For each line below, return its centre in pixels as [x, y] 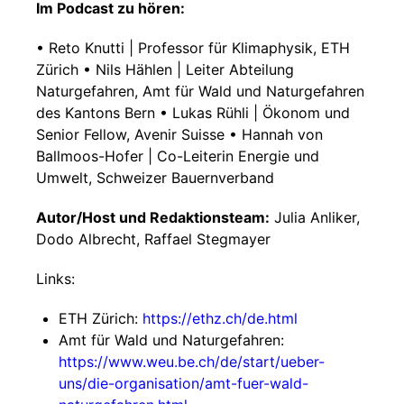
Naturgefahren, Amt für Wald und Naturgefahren [200, 91]
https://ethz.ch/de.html [220, 318]
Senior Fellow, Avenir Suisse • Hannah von [179, 134]
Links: [55, 279]
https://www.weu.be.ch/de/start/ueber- [192, 362]
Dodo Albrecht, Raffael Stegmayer [153, 239]
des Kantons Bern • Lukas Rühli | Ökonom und [193, 113]
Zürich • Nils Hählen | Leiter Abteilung [165, 69]
